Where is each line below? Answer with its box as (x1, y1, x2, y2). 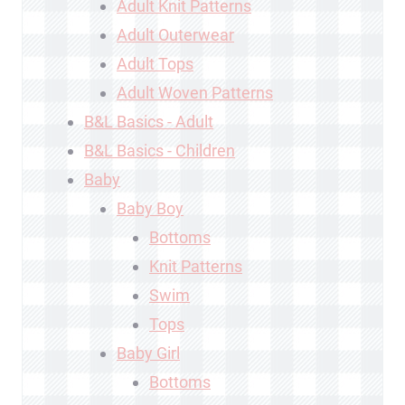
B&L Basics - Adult (84, 111, 213, 131)
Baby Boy (117, 198, 184, 218)
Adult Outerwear (117, 24, 234, 44)
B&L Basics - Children (84, 140, 235, 160)
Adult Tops (117, 53, 193, 73)
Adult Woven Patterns (117, 82, 273, 102)
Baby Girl (117, 343, 180, 363)
